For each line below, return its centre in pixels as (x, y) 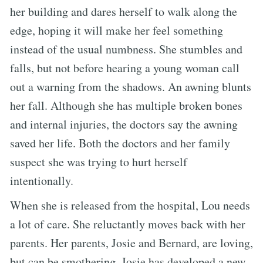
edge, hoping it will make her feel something (117, 30)
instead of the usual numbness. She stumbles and (126, 49)
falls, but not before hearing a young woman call (125, 68)
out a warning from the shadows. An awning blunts (131, 86)
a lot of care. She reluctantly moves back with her (128, 224)
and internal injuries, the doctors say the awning (124, 124)
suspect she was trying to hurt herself (99, 161)
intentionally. (42, 180)
